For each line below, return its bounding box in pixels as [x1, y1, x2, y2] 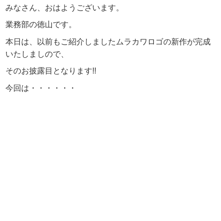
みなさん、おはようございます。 [5, 3, 124, 12]
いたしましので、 [5, 49, 69, 58]
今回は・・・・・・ [5, 83, 77, 92]
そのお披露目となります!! [5, 67, 97, 75]
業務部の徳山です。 [5, 20, 77, 29]
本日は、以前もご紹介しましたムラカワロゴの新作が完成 [5, 37, 211, 46]
